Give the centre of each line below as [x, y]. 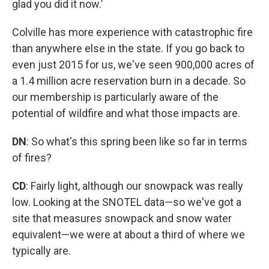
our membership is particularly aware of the [115, 97]
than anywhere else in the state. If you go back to [128, 48]
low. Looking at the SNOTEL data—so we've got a [127, 202]
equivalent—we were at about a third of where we [128, 234]
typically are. [41, 251]
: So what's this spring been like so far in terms [137, 141]
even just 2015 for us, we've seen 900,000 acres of [133, 65]
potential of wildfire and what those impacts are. [126, 113]
